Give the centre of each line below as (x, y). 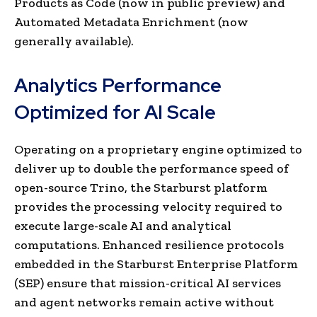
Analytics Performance (118, 85)
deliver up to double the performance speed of (151, 168)
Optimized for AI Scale (115, 112)
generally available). (74, 41)
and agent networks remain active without (144, 302)
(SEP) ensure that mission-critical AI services (148, 283)
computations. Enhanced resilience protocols (149, 244)
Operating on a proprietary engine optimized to (158, 149)
